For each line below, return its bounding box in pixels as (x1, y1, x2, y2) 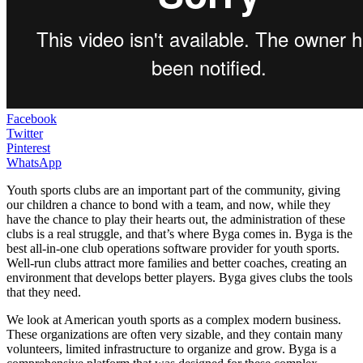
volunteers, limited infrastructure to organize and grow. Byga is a (6, 341, 336, 356)
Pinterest (6, 140, 50, 155)
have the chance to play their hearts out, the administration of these (6, 211, 345, 226)
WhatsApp (6, 155, 62, 169)
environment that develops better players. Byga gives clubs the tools (6, 270, 352, 284)
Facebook (6, 111, 57, 126)
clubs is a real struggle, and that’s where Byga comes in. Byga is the (6, 226, 352, 241)
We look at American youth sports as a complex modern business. (6, 312, 341, 327)
